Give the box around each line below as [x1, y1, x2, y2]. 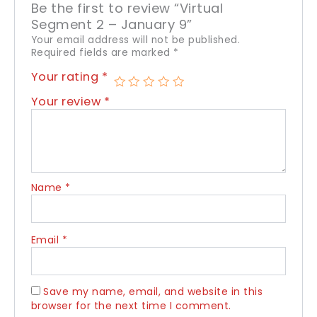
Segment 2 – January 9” [30, 16, 192, 34]
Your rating [30, 69, 102, 86]
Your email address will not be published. [30, 33, 241, 47]
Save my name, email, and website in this [43, 284, 263, 299]
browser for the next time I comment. [30, 299, 231, 313]
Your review [30, 93, 104, 110]
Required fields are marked [30, 46, 174, 60]
